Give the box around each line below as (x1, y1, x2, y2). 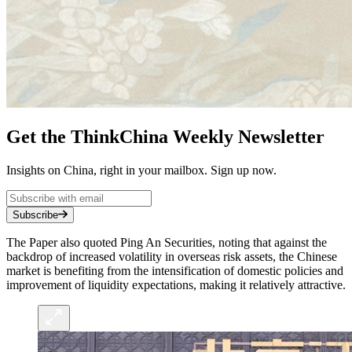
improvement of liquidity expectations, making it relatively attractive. (6, 277, 346, 291)
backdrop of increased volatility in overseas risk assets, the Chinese (6, 249, 337, 263)
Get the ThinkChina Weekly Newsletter (6, 126, 324, 147)
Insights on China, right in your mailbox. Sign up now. (6, 163, 277, 177)
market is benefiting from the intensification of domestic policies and (6, 263, 343, 277)
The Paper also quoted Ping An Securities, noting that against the (6, 235, 327, 249)
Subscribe (13, 208, 58, 221)
